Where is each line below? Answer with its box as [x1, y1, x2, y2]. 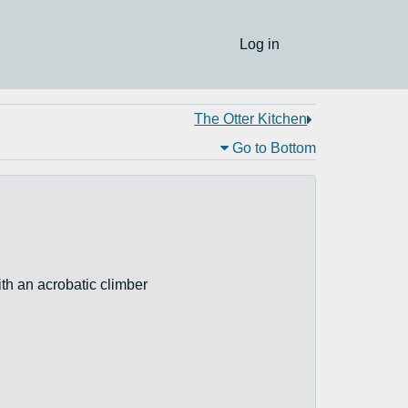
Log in [240, 36, 280, 52]
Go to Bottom [229, 140, 317, 156]
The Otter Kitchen [194, 111, 308, 127]
